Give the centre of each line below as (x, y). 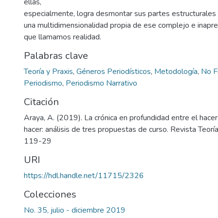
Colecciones (50, 194)
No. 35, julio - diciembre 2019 (75, 210)
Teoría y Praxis (48, 72)
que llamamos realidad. (63, 37)
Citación (41, 102)
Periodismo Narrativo (101, 83)
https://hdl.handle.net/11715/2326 (84, 176)
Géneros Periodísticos (114, 72)
